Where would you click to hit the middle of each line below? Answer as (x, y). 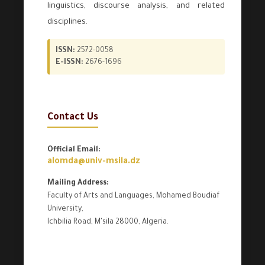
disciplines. (67, 22)
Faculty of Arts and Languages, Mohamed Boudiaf (133, 196)
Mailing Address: (78, 183)
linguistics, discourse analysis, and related (136, 6)
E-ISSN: (69, 62)
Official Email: (74, 150)
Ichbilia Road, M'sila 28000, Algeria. (108, 222)
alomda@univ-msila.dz (93, 162)
